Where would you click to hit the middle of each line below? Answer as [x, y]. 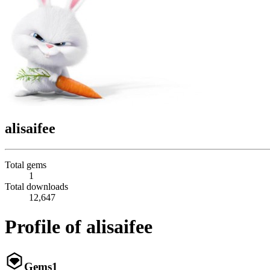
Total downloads [36, 186]
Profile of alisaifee [79, 227]
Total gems [26, 165]
